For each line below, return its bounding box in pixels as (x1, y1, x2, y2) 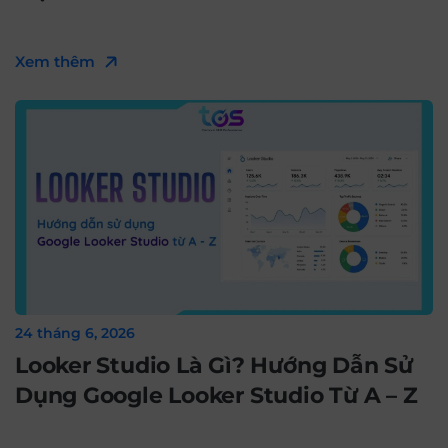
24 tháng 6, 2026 (15, 324, 143, 342)
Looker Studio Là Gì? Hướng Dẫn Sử (15, 352, 413, 379)
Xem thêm (15, 52, 95, 71)
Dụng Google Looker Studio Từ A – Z (15, 382, 418, 409)
